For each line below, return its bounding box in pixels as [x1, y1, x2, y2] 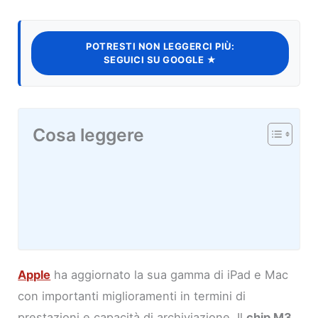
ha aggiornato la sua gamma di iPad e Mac [50, 268, 289, 283]
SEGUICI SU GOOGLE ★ [103, 54, 217, 66]
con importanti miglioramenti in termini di [18, 289, 246, 304]
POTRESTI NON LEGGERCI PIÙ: [86, 40, 234, 53]
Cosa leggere [33, 124, 145, 146]
